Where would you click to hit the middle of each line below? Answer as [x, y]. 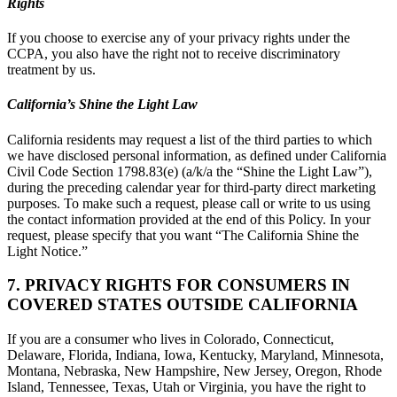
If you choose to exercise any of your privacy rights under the [179, 38]
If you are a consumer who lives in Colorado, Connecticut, [171, 339]
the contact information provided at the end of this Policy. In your [189, 219]
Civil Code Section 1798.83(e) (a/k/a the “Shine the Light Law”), [190, 171]
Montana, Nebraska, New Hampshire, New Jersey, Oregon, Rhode [195, 371]
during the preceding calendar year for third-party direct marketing [191, 187]
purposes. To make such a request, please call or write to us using [189, 203]
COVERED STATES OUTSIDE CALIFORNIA [183, 305]
